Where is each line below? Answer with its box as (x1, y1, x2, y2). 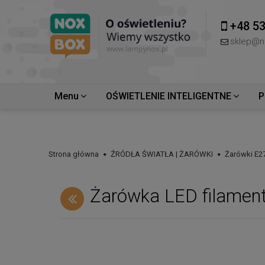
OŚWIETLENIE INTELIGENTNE (106, 91, 231, 102)
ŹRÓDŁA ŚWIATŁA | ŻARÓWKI (111, 150, 213, 159)
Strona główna (49, 150, 99, 159)
